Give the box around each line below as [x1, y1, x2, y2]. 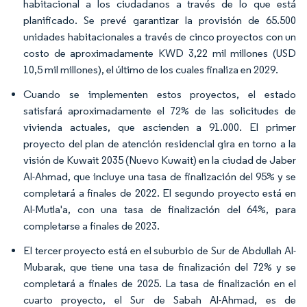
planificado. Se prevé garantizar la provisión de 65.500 [23, 14, 296, 27]
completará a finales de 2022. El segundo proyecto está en [23, 186, 296, 199]
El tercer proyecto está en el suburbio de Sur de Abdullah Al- [23, 244, 296, 257]
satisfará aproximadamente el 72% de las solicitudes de [23, 104, 296, 117]
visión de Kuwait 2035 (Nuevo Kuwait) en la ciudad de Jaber [23, 153, 296, 167]
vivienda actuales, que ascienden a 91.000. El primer [23, 121, 296, 134]
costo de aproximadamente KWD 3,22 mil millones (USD [23, 47, 296, 60]
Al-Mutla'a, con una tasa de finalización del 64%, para [23, 203, 296, 216]
